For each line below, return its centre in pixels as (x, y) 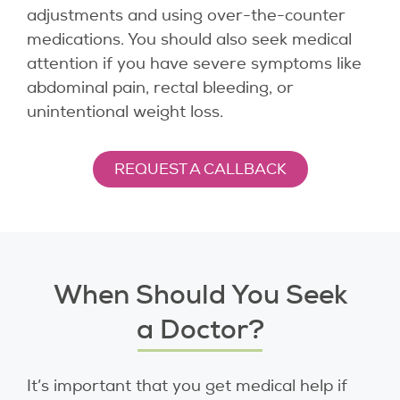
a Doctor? (200, 329)
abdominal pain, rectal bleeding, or (160, 88)
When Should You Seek (200, 295)
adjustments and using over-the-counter (186, 16)
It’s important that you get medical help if (187, 386)
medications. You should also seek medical (189, 40)
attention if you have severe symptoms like (194, 64)
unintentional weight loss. (125, 112)
